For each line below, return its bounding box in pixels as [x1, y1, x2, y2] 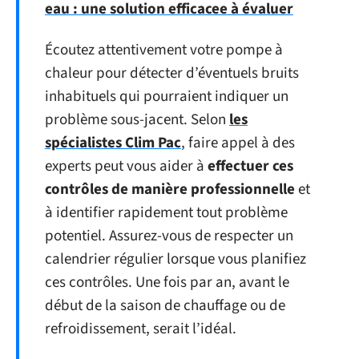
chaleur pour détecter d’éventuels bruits [45, 63, 299, 84]
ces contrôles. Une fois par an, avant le [45, 272, 289, 293]
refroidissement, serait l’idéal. [45, 318, 236, 340]
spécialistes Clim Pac [45, 132, 181, 154]
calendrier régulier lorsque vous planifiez [45, 248, 306, 270]
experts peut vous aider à [45, 155, 208, 177]
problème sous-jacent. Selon [45, 109, 229, 131]
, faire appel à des [181, 132, 295, 154]
